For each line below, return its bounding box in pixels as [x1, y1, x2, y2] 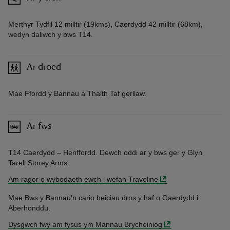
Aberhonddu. [8, 203, 50, 212]
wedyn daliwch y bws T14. [8, 30, 93, 39]
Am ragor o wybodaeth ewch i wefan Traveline [8, 175, 158, 183]
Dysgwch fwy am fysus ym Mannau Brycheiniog [8, 220, 162, 228]
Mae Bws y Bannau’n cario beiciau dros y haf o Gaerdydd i [8, 193, 198, 202]
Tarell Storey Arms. [8, 158, 69, 167]
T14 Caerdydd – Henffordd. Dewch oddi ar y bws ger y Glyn [8, 148, 202, 157]
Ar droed [27, 63, 61, 72]
